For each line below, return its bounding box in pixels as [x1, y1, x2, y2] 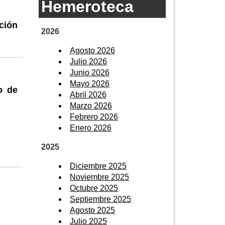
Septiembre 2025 [70, 194, 131, 203]
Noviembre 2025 [70, 172, 129, 181]
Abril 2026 [70, 90, 106, 99]
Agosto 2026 [70, 46, 115, 55]
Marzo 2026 [70, 101, 112, 110]
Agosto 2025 [70, 205, 115, 214]
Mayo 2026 [70, 79, 109, 88]
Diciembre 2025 [70, 161, 127, 170]
